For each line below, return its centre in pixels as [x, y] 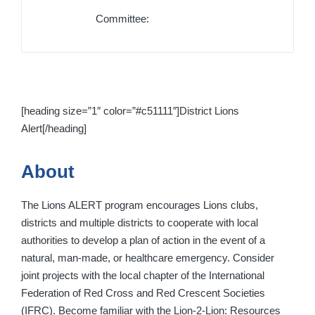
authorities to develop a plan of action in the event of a [143, 240]
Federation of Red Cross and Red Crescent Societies [143, 293]
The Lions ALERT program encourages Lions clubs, [140, 205]
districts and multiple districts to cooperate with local [140, 223]
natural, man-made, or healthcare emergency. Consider [148, 258]
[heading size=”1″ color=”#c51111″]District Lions [130, 111]
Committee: [122, 19]
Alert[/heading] [54, 129]
